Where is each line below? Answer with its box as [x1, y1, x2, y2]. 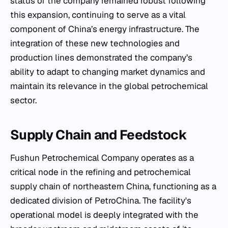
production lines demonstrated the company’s [10, 51, 192, 63]
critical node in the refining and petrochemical [10, 166, 191, 178]
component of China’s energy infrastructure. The [10, 23, 199, 35]
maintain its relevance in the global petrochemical [10, 80, 208, 92]
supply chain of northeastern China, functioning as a [10, 180, 216, 192]
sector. [10, 94, 37, 106]
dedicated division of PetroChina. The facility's [10, 194, 191, 206]
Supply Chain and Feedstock [10, 126, 187, 144]
